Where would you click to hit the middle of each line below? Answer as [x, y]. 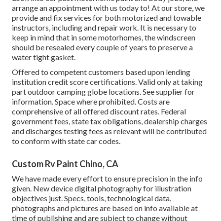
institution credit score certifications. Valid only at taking [107, 82]
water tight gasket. [44, 57]
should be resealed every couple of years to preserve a [102, 47]
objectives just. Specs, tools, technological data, [92, 198]
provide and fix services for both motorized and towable [107, 18]
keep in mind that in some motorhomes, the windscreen [104, 37]
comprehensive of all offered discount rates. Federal [99, 111]
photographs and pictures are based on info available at [105, 208]
